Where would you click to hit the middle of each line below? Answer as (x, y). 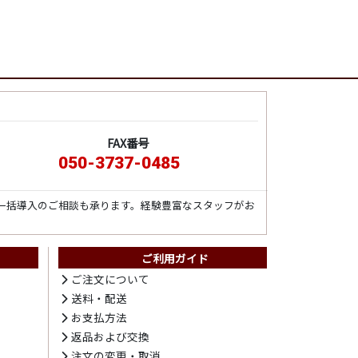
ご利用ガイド (175, 259)
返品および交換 (111, 337)
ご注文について (111, 279)
